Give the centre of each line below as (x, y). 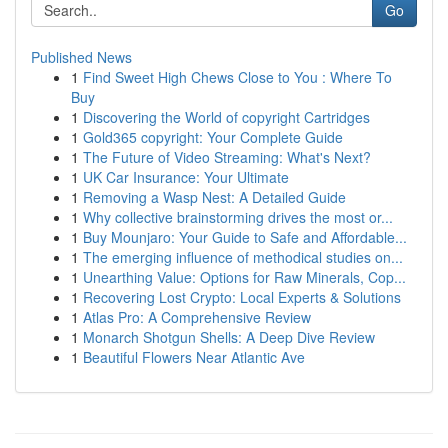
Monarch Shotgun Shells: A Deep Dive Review (229, 337)
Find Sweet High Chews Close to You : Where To (237, 77)
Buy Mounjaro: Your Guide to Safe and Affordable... (245, 237)
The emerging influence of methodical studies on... (243, 257)
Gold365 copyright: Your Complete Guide (213, 137)
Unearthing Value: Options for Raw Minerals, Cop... (244, 277)
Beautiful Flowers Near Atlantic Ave (194, 357)
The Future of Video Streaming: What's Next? (227, 157)
